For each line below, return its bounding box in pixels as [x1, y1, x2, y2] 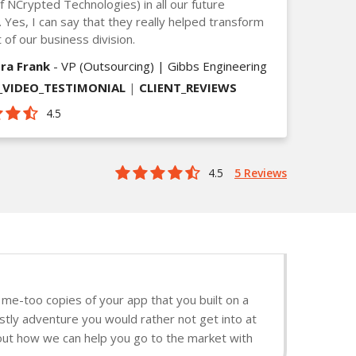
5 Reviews [234, 164, 287, 180]
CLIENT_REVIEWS [139, 79, 237, 95]
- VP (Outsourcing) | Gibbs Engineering [50, 57, 267, 74]
